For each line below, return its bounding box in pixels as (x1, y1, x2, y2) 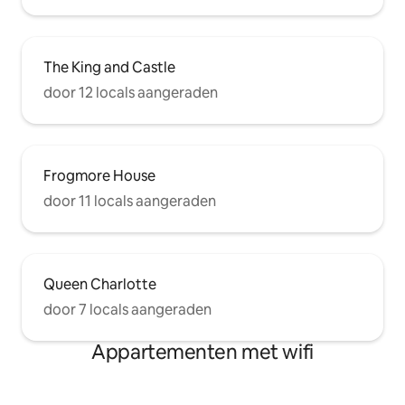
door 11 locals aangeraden (43, 191, 216, 211)
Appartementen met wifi (91, 338, 314, 365)
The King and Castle (43, 57, 175, 77)
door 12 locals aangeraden (43, 82, 218, 102)
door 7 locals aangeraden (43, 299, 212, 319)
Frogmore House (43, 165, 155, 185)
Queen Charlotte (43, 274, 156, 294)
